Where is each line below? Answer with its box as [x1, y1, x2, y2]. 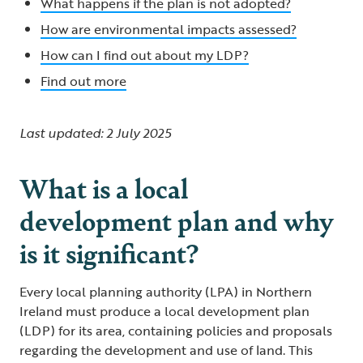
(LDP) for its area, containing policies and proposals [19, 320, 332, 340]
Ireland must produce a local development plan [19, 301, 310, 321]
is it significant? [19, 233, 199, 271]
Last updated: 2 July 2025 [19, 122, 171, 143]
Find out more [41, 70, 126, 91]
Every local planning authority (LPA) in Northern [19, 281, 312, 301]
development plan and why [19, 200, 334, 239]
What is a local [19, 168, 188, 207]
